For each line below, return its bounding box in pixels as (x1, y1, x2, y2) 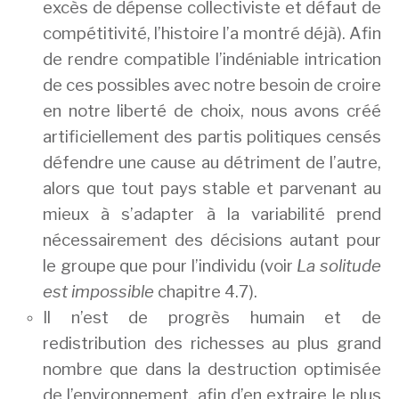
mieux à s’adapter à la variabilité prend (43, 204, 381, 225)
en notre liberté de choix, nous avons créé (43, 101, 381, 122)
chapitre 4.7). (158, 281, 261, 303)
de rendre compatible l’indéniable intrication (43, 49, 381, 70)
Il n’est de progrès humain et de (43, 307, 381, 329)
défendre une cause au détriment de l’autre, (43, 152, 381, 174)
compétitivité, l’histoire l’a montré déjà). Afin (43, 23, 381, 45)
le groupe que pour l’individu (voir (43, 256, 297, 277)
